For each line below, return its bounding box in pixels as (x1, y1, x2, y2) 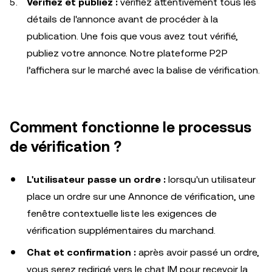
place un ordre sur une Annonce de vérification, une (27, 190, 255, 202)
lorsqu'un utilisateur (166, 173, 256, 185)
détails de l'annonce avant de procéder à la (27, 13, 218, 25)
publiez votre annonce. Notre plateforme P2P (27, 47, 228, 59)
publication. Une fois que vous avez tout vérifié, (27, 30, 238, 42)
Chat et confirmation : (27, 246, 136, 258)
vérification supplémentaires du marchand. (27, 224, 216, 236)
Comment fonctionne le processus (10, 118, 251, 136)
